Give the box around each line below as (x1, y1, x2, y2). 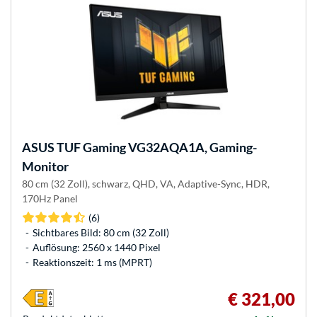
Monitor (22, 158, 69, 174)
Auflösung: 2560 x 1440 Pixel (33, 241, 161, 253)
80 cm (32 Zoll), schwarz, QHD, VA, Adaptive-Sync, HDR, (22, 177, 270, 190)
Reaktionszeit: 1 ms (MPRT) (33, 255, 152, 268)
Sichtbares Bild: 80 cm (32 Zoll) (33, 226, 169, 238)
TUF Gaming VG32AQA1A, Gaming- (54, 139, 257, 155)
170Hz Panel (22, 192, 78, 204)
